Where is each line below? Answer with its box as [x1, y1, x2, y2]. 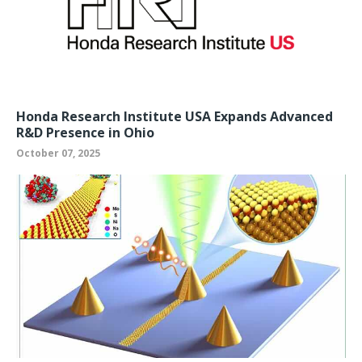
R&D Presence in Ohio [16, 123, 154, 141]
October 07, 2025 [16, 145, 100, 160]
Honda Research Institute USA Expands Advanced [16, 107, 333, 125]
